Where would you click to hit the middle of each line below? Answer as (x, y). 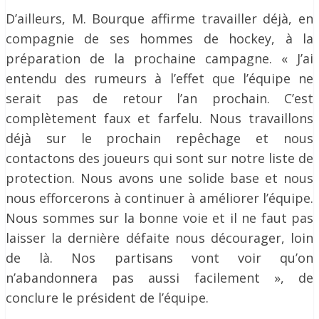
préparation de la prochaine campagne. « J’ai (159, 58)
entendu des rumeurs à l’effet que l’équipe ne (159, 78)
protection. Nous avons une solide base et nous (159, 178)
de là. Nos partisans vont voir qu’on (159, 258)
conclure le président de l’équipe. (107, 298)
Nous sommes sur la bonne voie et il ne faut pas (159, 218)
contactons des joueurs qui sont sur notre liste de (159, 158)
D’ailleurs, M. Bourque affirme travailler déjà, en (159, 19)
